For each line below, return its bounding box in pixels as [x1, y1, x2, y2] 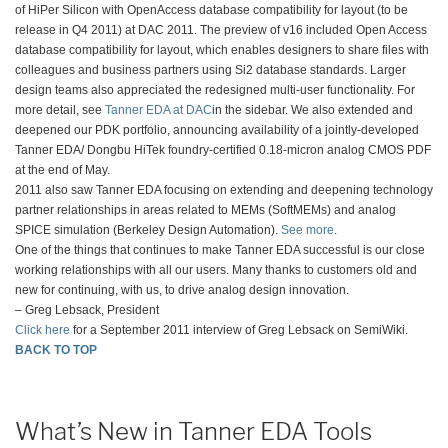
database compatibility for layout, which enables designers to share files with [15, 43, 429, 58]
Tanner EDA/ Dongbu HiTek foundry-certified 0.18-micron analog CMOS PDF [15, 143, 431, 158]
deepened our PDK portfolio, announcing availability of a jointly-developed [15, 123, 419, 138]
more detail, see [15, 103, 105, 118]
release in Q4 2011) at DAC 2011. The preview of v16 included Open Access [15, 23, 427, 38]
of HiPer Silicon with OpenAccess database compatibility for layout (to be [15, 3, 408, 18]
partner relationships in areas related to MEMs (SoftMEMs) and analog [15, 203, 396, 218]
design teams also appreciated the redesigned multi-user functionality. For [15, 83, 415, 98]
